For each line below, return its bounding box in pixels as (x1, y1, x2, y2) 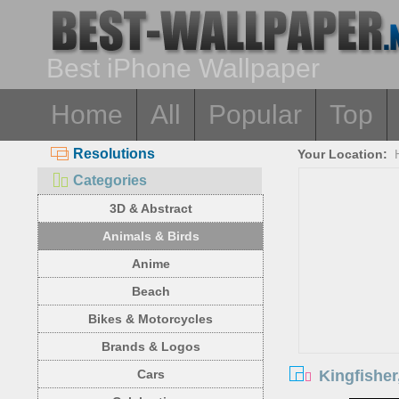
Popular (208, 100, 302, 129)
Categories (73, 173, 147, 188)
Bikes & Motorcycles (88, 312, 213, 326)
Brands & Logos (101, 339, 200, 354)
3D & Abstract (109, 201, 192, 216)
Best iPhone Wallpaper (46, 53, 320, 83)
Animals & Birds (102, 229, 199, 243)
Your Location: (297, 147, 388, 161)
